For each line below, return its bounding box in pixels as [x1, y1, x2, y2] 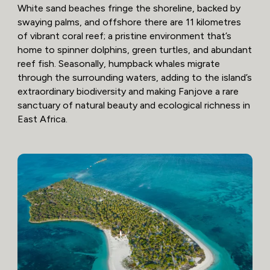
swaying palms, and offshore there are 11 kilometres [17, 16, 241, 28]
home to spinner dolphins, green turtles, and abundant [17, 44, 252, 56]
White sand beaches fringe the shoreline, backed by [17, 2, 240, 14]
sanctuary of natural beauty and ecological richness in [17, 99, 250, 111]
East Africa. [17, 113, 67, 125]
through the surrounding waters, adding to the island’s [17, 72, 252, 84]
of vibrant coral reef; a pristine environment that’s [17, 30, 231, 42]
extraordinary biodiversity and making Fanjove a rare [17, 86, 239, 98]
